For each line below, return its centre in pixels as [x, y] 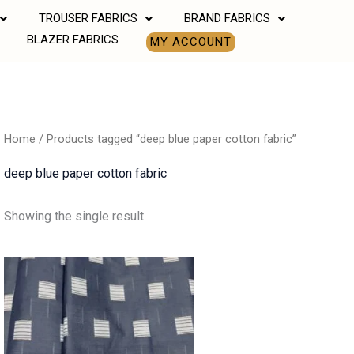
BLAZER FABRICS [72, 40]
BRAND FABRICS [227, 18]
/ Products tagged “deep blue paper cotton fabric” [166, 139]
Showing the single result [73, 217]
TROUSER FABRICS [88, 18]
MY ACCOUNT [190, 42]
